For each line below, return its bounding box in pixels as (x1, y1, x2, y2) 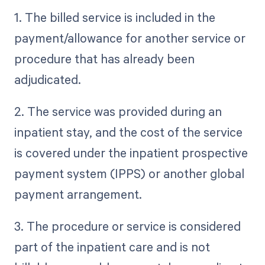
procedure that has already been (14, 50, 195, 67)
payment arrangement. (14, 185, 142, 202)
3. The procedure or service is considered (14, 218, 241, 235)
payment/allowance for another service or (14, 29, 245, 46)
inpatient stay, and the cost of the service (14, 123, 243, 140)
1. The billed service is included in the (14, 8, 215, 25)
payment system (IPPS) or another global (14, 164, 244, 182)
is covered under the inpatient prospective (14, 144, 248, 161)
